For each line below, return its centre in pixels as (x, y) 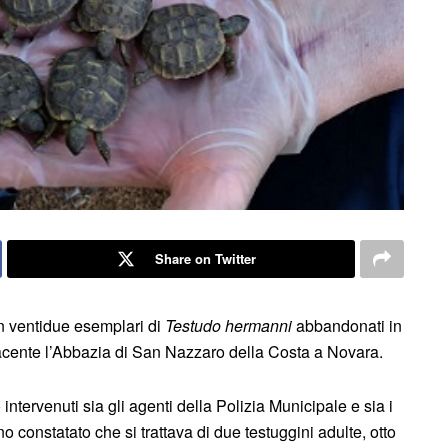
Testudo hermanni (228, 325)
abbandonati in (347, 325)
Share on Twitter (205, 258)
